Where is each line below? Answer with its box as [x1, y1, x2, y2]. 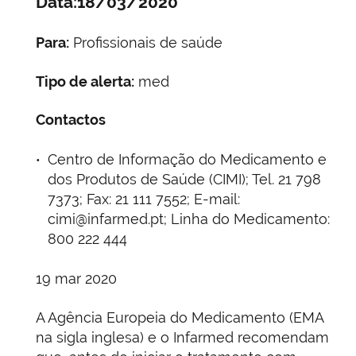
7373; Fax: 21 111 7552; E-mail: [48, 191, 240, 208]
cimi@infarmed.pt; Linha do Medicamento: [48, 211, 330, 228]
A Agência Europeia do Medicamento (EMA [36, 309, 323, 327]
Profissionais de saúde [69, 33, 222, 51]
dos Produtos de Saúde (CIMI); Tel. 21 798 [48, 171, 321, 188]
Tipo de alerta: [36, 72, 134, 90]
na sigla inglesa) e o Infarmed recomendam [36, 329, 329, 346]
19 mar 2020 [36, 270, 117, 288]
